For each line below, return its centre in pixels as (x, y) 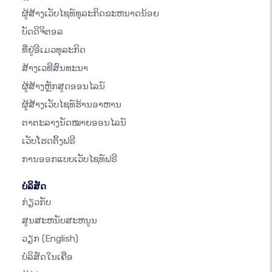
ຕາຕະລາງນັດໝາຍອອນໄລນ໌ (74, 123)
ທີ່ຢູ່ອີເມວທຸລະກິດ (54, 50)
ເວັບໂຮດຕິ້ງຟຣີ (49, 141)
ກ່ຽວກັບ (36, 202)
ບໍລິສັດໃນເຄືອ (47, 257)
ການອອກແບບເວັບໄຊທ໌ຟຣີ (70, 159)
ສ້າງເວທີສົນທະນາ (55, 68)
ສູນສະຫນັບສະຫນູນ (59, 221)
